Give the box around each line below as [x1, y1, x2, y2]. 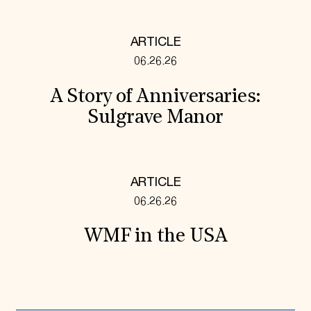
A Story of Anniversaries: [50, 87, 261, 107]
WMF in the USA [83, 227, 228, 247]
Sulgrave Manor [87, 108, 224, 128]
